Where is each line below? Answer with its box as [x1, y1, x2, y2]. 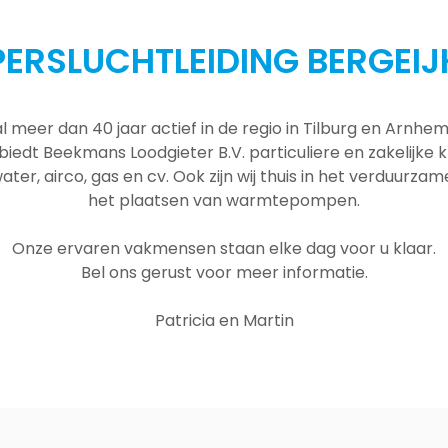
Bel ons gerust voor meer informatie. [80, 260, 368, 284]
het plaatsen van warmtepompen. [88, 188, 360, 212]
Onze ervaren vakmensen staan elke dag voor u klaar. [12, 236, 436, 260]
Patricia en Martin [154, 308, 294, 332]
